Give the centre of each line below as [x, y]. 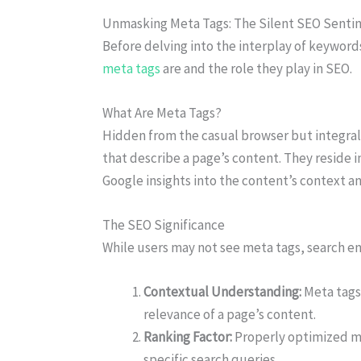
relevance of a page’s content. [230, 315]
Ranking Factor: [188, 337]
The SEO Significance [164, 225]
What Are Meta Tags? [162, 113]
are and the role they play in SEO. [256, 68]
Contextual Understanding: [222, 292]
